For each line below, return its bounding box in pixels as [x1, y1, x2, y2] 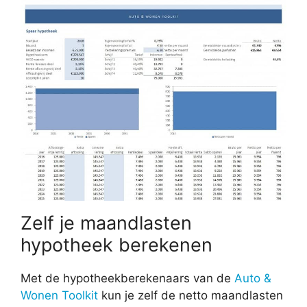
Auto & [234, 271, 271, 286]
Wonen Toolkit [21, 288, 98, 303]
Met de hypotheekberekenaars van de [21, 271, 234, 286]
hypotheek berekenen [21, 234, 212, 257]
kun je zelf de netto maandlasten [98, 288, 283, 303]
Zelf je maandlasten [21, 212, 192, 235]
